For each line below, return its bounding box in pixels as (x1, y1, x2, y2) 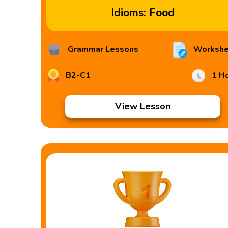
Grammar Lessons (66, 44, 139, 55)
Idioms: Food (110, 6, 175, 20)
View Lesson (115, 100, 170, 112)
